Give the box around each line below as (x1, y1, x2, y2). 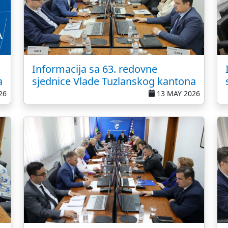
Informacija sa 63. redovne (32, 62, 157, 76)
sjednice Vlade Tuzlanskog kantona (32, 74, 196, 88)
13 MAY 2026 (155, 89, 200, 98)
